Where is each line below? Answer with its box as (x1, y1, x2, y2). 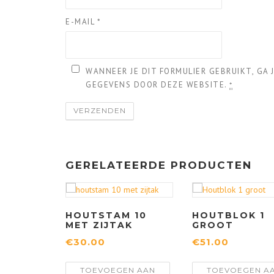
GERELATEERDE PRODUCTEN (65, 159, 252, 172)
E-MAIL (65, 17, 97, 28)
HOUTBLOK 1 (191, 210, 265, 221)
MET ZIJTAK (65, 220, 133, 231)
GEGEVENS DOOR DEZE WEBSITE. (86, 80, 229, 91)
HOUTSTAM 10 (65, 210, 147, 221)
